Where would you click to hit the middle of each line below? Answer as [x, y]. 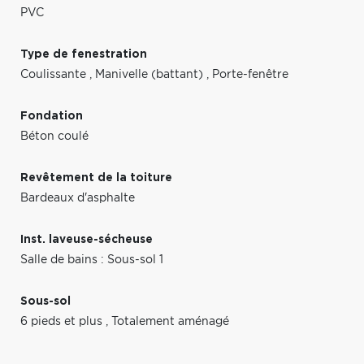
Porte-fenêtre [250, 74]
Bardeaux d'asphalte [78, 198]
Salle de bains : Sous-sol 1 [92, 260]
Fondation [52, 116]
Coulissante [55, 74]
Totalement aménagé [170, 321]
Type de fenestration [84, 54]
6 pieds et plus [63, 321]
